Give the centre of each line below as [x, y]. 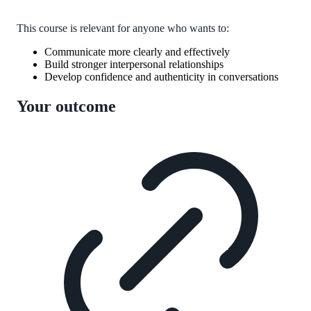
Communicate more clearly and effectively [137, 51]
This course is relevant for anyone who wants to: [123, 28]
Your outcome [66, 106]
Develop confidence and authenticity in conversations [161, 76]
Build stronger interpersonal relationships [134, 64]
